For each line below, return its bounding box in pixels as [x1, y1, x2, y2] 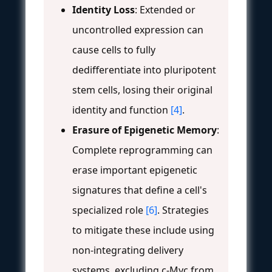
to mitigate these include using [72, 223, 214, 237]
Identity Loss [72, 2, 135, 16]
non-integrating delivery [72, 243, 183, 257]
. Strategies [157, 203, 209, 217]
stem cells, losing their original [72, 83, 212, 97]
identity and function [72, 103, 171, 117]
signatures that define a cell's [72, 183, 207, 197]
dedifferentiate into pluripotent [72, 63, 216, 76]
